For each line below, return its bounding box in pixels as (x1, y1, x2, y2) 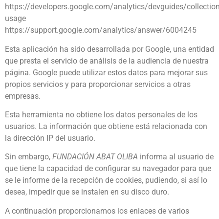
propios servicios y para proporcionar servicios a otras (5, 79, 191, 89)
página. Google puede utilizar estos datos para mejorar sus (5, 67, 208, 77)
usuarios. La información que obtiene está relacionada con (5, 122, 207, 131)
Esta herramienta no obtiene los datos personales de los (5, 110, 197, 120)
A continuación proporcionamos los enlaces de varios (5, 206, 189, 216)
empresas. (5, 91, 41, 101)
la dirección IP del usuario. (5, 133, 95, 143)
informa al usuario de (138, 152, 214, 162)
